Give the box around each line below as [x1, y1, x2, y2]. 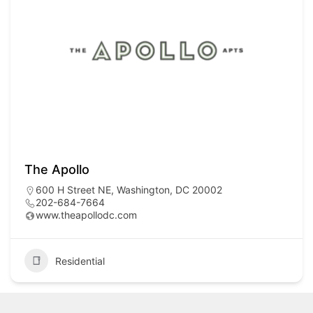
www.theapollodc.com [36, 209, 137, 221]
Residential [55, 254, 105, 267]
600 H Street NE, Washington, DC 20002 [36, 184, 222, 196]
